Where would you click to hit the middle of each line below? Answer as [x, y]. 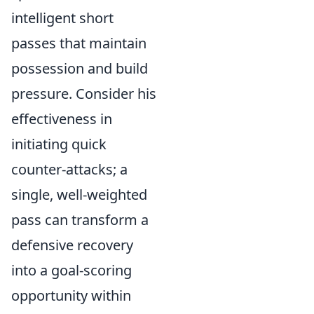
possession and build [80, 68]
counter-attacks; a [69, 169]
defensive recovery [72, 245]
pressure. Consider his [84, 94]
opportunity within [71, 295]
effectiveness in [62, 119]
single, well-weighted [79, 194]
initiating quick [59, 144]
